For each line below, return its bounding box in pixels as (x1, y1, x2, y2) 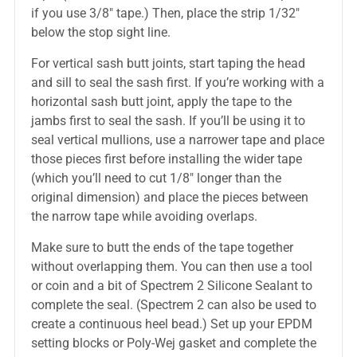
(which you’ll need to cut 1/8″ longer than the (30, 171, 281, 186)
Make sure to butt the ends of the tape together (30, 240, 293, 255)
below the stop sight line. (30, 25, 171, 40)
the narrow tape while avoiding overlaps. (30, 209, 257, 224)
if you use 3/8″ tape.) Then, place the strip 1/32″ (30, 6, 300, 21)
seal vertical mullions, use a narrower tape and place (30, 132, 324, 147)
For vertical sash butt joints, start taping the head (30, 56, 305, 71)
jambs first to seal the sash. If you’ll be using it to (30, 113, 305, 128)
